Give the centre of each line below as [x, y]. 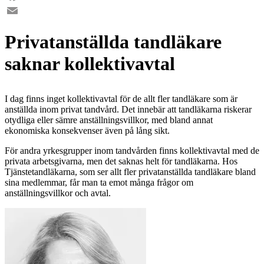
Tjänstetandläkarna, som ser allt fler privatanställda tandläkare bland [130, 171]
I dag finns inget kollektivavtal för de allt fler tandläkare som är [121, 98]
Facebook [23, 11]
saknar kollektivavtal [90, 63]
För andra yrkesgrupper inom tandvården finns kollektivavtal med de [132, 150]
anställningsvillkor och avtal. [58, 193]
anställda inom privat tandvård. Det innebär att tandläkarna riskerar [128, 109]
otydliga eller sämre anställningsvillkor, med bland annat [109, 120]
